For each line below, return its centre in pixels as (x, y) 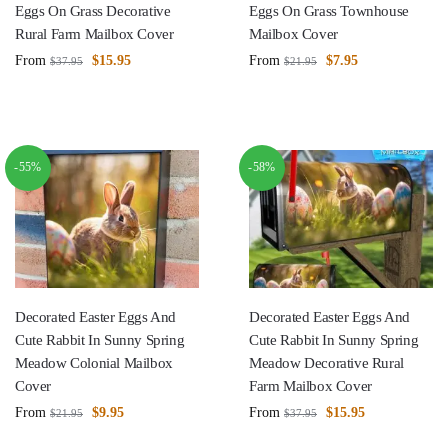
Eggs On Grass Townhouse (329, 10)
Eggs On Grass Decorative (93, 10)
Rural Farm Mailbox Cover (94, 33)
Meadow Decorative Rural (326, 362)
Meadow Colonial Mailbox (94, 362)
